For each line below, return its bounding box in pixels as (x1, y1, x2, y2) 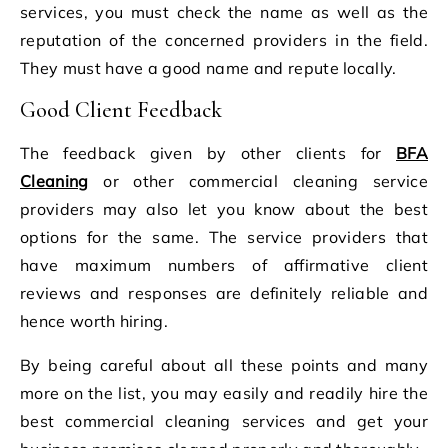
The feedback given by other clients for (20, 142, 397, 163)
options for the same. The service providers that (20, 226, 428, 247)
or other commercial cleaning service (103, 170, 428, 191)
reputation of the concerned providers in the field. (20, 29, 428, 50)
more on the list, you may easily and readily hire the (20, 382, 428, 403)
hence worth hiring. (20, 310, 173, 331)
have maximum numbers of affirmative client (20, 254, 428, 275)
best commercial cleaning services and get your (20, 410, 428, 431)
